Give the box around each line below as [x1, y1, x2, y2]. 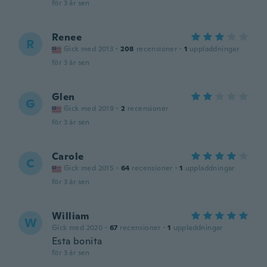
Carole [52, 150, 84, 163]
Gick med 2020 [52, 223, 103, 232]
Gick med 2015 [64, 163, 114, 173]
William [52, 210, 89, 222]
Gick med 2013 [64, 44, 114, 54]
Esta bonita [52, 235, 103, 247]
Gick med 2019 [64, 104, 114, 113]
